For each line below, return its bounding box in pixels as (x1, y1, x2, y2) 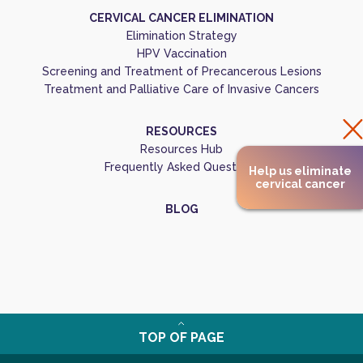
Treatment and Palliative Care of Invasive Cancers (44, 83, 319, 96)
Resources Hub (140, 143, 223, 156)
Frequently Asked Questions (105, 160, 258, 173)
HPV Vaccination (136, 47, 227, 60)
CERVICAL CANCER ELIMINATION (89, 11, 274, 24)
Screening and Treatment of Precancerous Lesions (41, 65, 322, 78)
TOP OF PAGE (139, 330, 224, 345)
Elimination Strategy (126, 29, 237, 42)
